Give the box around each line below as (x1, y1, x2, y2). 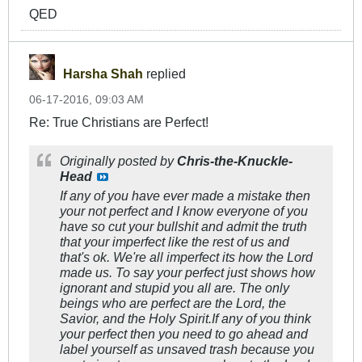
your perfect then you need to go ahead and (60, 326, 308, 342)
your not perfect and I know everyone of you (60, 204, 308, 219)
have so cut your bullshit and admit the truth (60, 219, 307, 234)
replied (143, 66, 186, 82)
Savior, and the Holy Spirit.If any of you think (60, 311, 311, 326)
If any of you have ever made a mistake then (60, 188, 310, 204)
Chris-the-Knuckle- (177, 154, 293, 169)
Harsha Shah (63, 66, 143, 82)
